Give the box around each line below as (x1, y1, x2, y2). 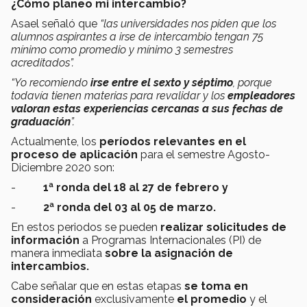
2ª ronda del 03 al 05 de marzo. (43, 201, 216, 214)
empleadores (228, 89, 295, 103)
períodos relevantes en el (99, 135, 246, 149)
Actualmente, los (11, 135, 99, 149)
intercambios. (11, 260, 89, 273)
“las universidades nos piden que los (100, 17, 276, 31)
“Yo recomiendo (11, 76, 90, 90)
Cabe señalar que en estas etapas (11, 280, 184, 293)
